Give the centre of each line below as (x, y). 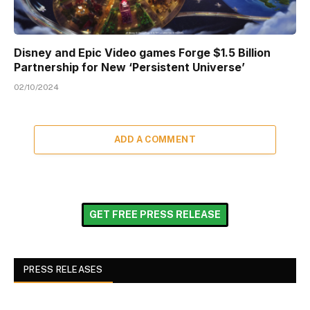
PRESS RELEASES (63, 269)
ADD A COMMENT (155, 139)
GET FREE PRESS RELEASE (155, 214)
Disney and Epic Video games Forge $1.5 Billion (142, 52)
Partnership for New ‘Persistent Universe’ (129, 67)
